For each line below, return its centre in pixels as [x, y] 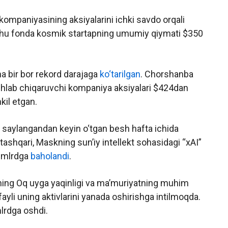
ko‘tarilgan [120, 74]
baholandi [50, 156]
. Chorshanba [167, 74]
